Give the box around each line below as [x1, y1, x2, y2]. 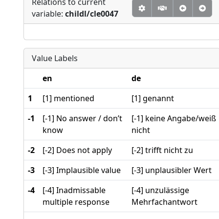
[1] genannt [131, 93, 174, 104]
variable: [32, 8, 65, 20]
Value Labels [32, 53, 78, 64]
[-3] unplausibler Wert [131, 165, 212, 176]
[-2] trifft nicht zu [131, 145, 193, 156]
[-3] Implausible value [43, 165, 121, 176]
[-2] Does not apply [43, 145, 112, 156]
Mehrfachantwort [131, 197, 197, 208]
